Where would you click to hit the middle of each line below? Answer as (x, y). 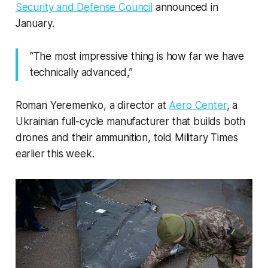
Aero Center (198, 106)
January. (35, 24)
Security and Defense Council (84, 7)
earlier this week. (55, 154)
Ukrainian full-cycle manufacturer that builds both (130, 122)
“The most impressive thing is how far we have (137, 57)
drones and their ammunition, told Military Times (127, 138)
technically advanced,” (81, 73)
